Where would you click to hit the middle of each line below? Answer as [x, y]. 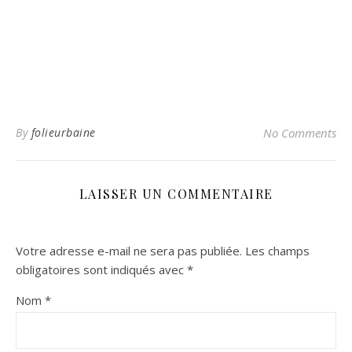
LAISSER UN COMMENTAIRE [176, 193]
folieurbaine [63, 132]
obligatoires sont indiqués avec [101, 269]
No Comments [300, 132]
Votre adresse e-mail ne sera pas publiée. [129, 250]
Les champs [277, 250]
